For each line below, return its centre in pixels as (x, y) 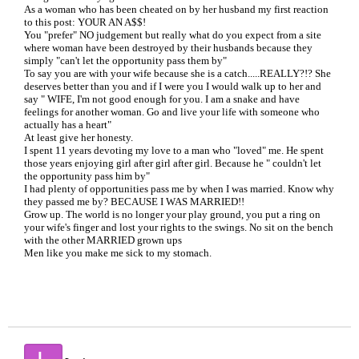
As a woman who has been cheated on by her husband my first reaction (176, 9)
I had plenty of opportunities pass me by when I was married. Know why (179, 189)
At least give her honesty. (79, 137)
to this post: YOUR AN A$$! (85, 22)
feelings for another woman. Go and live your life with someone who (172, 112)
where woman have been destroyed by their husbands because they (168, 48)
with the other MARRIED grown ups (103, 240)
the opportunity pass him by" (87, 176)
